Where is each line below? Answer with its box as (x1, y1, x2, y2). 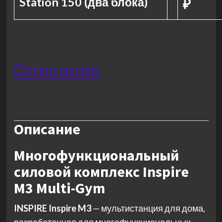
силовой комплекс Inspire (13, 162, 189, 181)
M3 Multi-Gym (13, 178, 105, 198)
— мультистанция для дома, (91, 203, 205, 214)
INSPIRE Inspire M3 (13, 203, 91, 214)
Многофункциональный (13, 146, 179, 165)
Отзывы (118, 58, 191, 80)
